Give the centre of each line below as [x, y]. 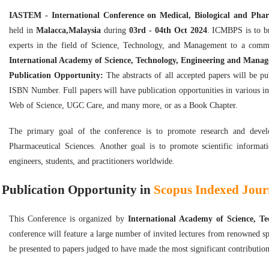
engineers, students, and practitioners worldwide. [92, 161]
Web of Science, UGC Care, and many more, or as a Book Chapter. [123, 105]
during [115, 30]
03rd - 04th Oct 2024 [168, 30]
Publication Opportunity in [78, 190]
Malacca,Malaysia [68, 30]
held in [23, 30]
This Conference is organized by [68, 219]
